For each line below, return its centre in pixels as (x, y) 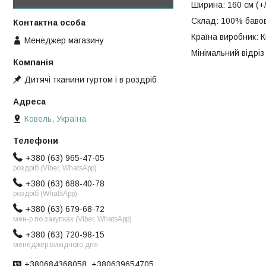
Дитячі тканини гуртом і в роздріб (91, 79)
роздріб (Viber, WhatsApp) (55, 168)
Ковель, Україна (55, 119)
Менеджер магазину (64, 40)
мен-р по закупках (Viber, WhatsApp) (72, 219)
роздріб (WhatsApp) (45, 194)
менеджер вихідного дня (56, 245)
